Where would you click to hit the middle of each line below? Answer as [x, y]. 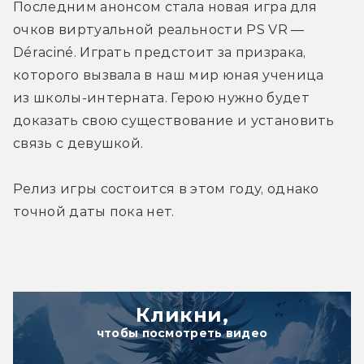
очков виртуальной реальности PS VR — [159, 30]
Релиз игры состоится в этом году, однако [166, 189]
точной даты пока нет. [94, 212]
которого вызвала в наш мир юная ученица [169, 76]
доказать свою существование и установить [174, 121]
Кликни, [182, 315]
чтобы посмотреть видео [182, 334]
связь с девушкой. [78, 144]
